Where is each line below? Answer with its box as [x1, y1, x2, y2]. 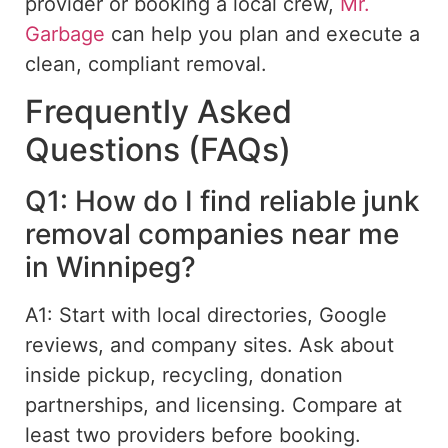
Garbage [25, 21, 105, 46]
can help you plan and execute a [105, 21, 420, 46]
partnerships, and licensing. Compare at [25, 393, 402, 418]
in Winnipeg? [25, 250, 196, 285]
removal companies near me [25, 217, 399, 252]
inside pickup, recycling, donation [25, 363, 343, 388]
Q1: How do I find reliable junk [25, 184, 420, 219]
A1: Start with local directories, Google [25, 303, 387, 328]
